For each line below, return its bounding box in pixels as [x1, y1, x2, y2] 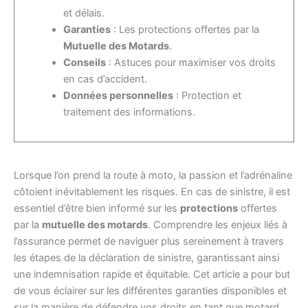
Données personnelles [63, 89, 174, 102]
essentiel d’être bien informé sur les [14, 202, 180, 215]
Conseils [63, 56, 107, 69]
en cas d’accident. [63, 73, 148, 86]
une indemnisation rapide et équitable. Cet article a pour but [14, 268, 290, 281]
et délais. [63, 7, 105, 20]
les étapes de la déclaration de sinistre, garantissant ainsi [14, 252, 279, 265]
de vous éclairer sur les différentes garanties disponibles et [14, 285, 287, 298]
